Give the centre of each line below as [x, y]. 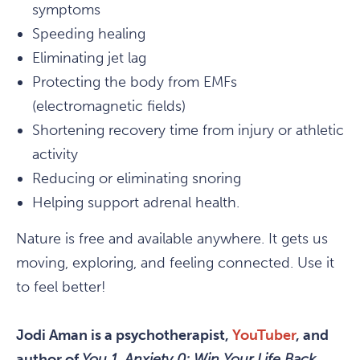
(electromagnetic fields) [109, 106]
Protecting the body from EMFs [135, 82]
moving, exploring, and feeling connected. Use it [175, 263]
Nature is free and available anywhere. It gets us [172, 239]
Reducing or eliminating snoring [137, 179]
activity [55, 155]
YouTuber [264, 335]
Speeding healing [89, 34]
